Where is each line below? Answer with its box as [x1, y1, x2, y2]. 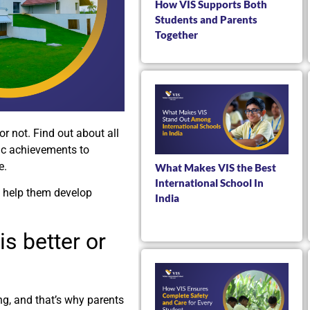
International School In [155, 176, 264, 189]
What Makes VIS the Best [155, 161, 276, 174]
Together [155, 28, 198, 41]
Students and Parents [155, 12, 257, 26]
